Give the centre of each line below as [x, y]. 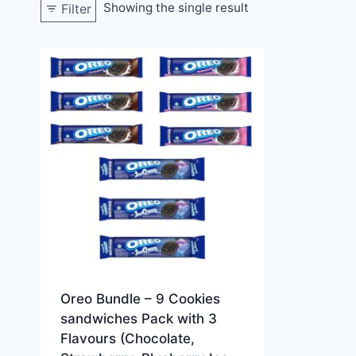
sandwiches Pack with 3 [138, 319]
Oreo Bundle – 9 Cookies [140, 299]
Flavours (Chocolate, [127, 339]
